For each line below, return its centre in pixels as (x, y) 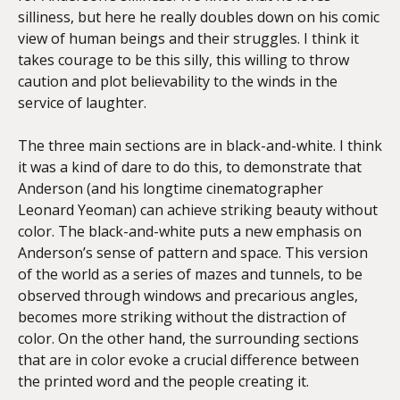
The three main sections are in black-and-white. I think (200, 145)
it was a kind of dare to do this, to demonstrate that (190, 167)
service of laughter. (82, 102)
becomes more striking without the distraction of (182, 317)
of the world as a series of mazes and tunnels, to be (190, 274)
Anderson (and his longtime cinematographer (171, 188)
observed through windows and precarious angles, (188, 295)
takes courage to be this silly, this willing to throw (183, 59)
